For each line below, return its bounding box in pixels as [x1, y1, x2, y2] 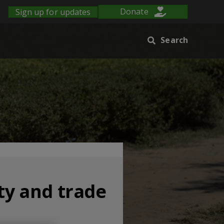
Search [160, 34, 188, 45]
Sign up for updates [15, 6, 91, 17]
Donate [120, 6, 148, 17]
